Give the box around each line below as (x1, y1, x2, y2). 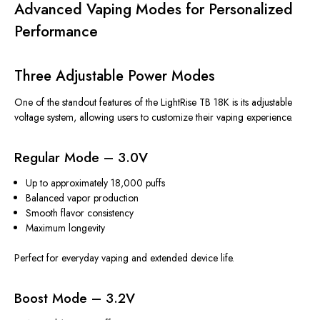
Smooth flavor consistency (26, 205, 134, 220)
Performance (14, 20, 98, 42)
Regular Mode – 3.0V (14, 147, 148, 167)
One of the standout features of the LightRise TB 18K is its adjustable (14, 94, 292, 109)
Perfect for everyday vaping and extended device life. (14, 250, 234, 265)
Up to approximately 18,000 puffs (26, 175, 166, 190)
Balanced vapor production (26, 190, 139, 205)
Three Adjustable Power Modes (14, 65, 215, 86)
